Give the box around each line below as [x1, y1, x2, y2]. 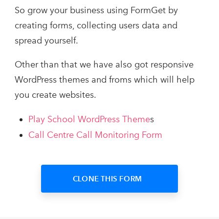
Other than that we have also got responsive [15, 59, 194, 70]
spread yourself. [15, 35, 78, 46]
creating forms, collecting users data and [15, 20, 177, 31]
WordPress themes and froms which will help [15, 74, 195, 86]
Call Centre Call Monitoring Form [28, 130, 162, 141]
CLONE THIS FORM [73, 174, 142, 183]
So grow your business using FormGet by [15, 5, 178, 16]
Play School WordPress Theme [28, 114, 150, 125]
